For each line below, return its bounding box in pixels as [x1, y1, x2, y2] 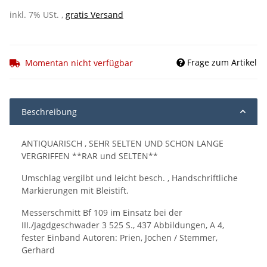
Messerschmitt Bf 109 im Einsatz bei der [21, 206, 182, 218]
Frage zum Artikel [187, 56, 257, 68]
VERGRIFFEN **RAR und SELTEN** [21, 150, 158, 162]
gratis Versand [66, 9, 123, 21]
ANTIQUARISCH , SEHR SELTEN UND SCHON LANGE [21, 137, 223, 149]
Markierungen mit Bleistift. [21, 184, 129, 196]
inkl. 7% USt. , [10, 9, 66, 21]
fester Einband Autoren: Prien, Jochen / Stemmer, [21, 231, 218, 243]
